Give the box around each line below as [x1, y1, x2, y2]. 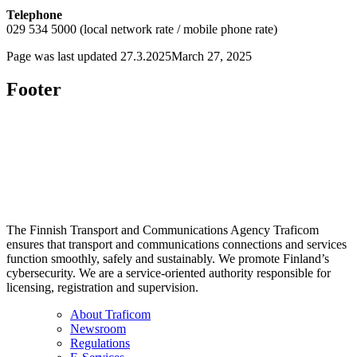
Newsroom [70, 322, 126, 336]
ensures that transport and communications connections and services [6, 237, 347, 252]
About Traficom [70, 308, 151, 322]
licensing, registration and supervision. [6, 280, 198, 295]
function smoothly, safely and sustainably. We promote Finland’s [6, 252, 329, 266]
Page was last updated [6, 49, 117, 63]
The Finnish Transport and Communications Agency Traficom [6, 223, 319, 237]
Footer [6, 79, 61, 100]
